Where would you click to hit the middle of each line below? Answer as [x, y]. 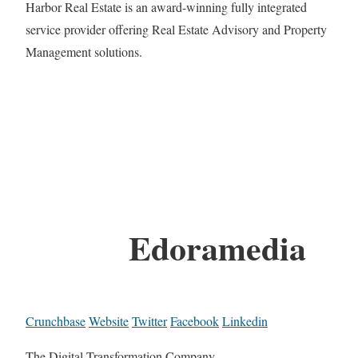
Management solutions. [84, 51]
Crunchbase [56, 321]
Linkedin [245, 321]
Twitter [149, 321]
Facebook [195, 321]
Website [109, 321]
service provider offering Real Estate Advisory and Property [176, 29]
